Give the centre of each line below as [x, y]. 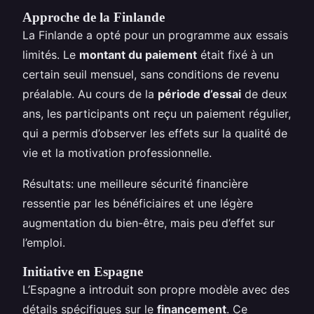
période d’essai [199, 94]
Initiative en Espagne [83, 271]
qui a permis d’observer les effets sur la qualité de [155, 133]
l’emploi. [44, 242]
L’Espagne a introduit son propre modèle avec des [156, 289]
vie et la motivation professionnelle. [117, 152]
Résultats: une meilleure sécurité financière [135, 183]
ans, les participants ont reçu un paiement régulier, [157, 113]
